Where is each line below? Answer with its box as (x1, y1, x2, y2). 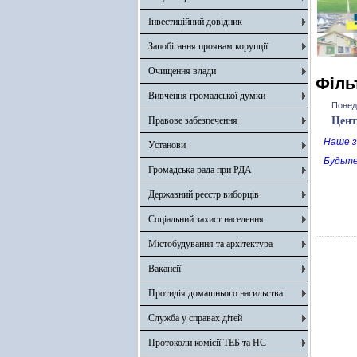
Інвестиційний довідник (148, 16, 242, 27)
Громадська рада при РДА (148, 164, 252, 175)
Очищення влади (148, 65, 216, 76)
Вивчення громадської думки (148, 90, 265, 101)
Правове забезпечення (148, 115, 237, 126)
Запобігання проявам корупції (148, 41, 268, 52)
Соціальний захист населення (148, 214, 264, 225)
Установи (148, 139, 186, 151)
